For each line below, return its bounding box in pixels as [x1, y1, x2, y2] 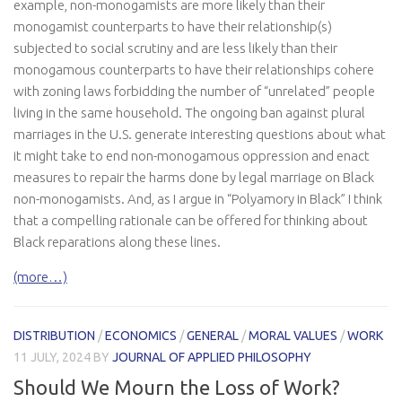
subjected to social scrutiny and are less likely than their [13, 40, 337, 57]
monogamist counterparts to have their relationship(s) [13, 19, 332, 35]
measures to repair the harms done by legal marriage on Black [13, 170, 374, 186]
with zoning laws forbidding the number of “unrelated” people [13, 83, 375, 100]
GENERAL [187, 328, 239, 344]
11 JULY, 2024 [13, 350, 91, 365]
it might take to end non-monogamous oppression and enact [13, 148, 370, 164]
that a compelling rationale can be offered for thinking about [13, 213, 368, 229]
